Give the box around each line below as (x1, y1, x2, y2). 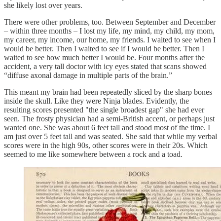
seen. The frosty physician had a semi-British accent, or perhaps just (4, 114, 215, 123)
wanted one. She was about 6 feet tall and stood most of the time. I (4, 123, 210, 132)
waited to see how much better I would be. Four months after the (4, 53, 205, 62)
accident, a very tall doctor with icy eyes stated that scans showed (4, 62, 207, 71)
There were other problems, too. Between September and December (4, 17, 216, 26)
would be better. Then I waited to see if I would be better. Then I (4, 44, 204, 53)
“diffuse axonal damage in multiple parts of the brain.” (4, 71, 172, 79)
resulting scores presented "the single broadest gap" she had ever (4, 105, 204, 114)
